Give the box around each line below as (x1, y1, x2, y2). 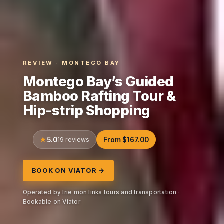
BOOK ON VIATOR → (31, 166, 105, 174)
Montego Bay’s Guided (22, 73, 174, 90)
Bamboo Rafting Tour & (22, 87, 176, 105)
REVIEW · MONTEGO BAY (22, 59, 120, 66)
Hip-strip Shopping (22, 102, 150, 119)
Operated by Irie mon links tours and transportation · (22, 188, 180, 196)
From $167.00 (103, 135, 149, 144)
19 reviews (57, 135, 90, 143)
